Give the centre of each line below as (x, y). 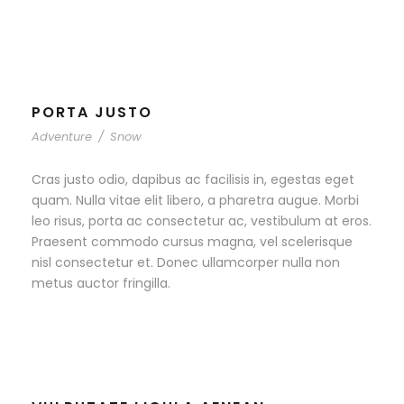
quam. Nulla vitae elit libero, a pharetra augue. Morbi (195, 201)
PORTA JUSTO (92, 113)
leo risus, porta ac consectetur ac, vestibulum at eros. (202, 221)
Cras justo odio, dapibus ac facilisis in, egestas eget (193, 180)
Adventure (62, 137)
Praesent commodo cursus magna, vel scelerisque (192, 242)
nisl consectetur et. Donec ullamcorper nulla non (186, 263)
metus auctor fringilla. (101, 284)
